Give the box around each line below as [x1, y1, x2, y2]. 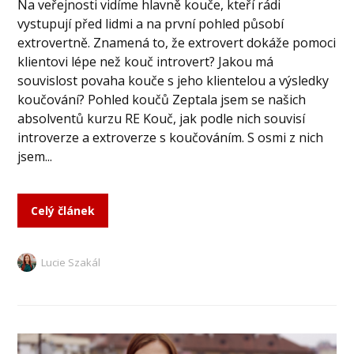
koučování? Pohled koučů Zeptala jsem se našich [17, 90, 307, 108]
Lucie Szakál [41, 254, 101, 269]
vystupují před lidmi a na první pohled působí [17, 14, 284, 32]
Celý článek [31, 202, 96, 218]
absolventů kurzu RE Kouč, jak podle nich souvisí [17, 109, 306, 127]
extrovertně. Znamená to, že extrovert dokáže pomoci [17, 33, 337, 51]
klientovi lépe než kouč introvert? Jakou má [17, 52, 274, 70]
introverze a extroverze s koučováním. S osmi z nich [17, 128, 324, 146]
